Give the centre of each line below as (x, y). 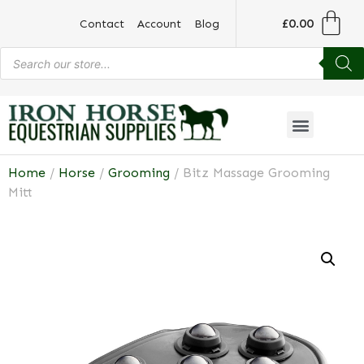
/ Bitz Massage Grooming (250, 172)
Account (160, 24)
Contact (102, 24)
